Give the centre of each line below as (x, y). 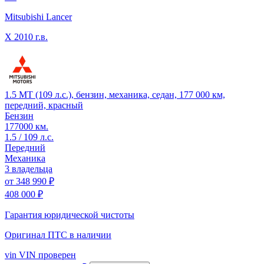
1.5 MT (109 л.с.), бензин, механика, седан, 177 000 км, (115, 94)
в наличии (90, 235)
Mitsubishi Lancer (38, 16)
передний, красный (44, 105)
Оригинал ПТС (37, 235)
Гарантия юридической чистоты (70, 214)
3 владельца (29, 169)
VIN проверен (46, 255)
